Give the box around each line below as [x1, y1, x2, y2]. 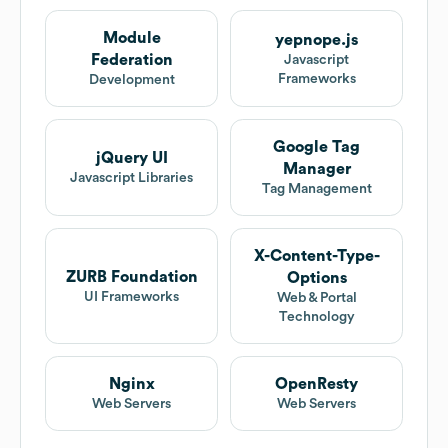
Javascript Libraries [70, 171, 193, 186]
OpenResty [275, 376, 358, 393]
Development [88, 73, 175, 88]
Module [102, 30, 161, 47]
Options [286, 270, 347, 287]
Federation [90, 52, 173, 69]
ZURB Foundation [65, 268, 198, 285]
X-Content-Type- [253, 248, 380, 265]
